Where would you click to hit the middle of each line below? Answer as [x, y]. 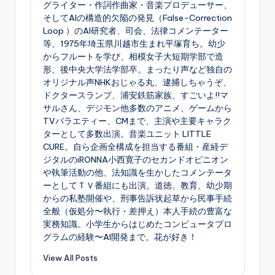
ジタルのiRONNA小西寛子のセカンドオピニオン [136, 159]
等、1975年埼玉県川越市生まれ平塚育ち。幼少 [134, 43]
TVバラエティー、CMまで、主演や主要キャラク [137, 121]
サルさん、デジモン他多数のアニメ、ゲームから [137, 108]
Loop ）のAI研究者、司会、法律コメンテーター [136, 30]
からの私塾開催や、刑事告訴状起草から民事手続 [137, 198]
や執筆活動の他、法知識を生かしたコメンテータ [137, 172]
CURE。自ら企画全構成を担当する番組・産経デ [135, 146]
